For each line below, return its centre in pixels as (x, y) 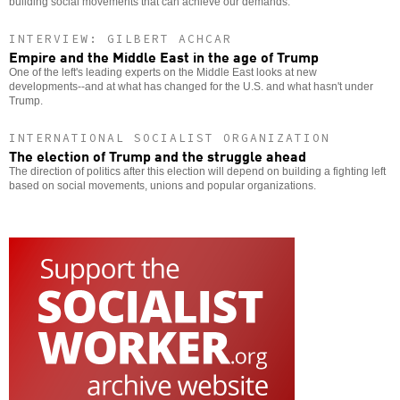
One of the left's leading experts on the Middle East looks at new (163, 73)
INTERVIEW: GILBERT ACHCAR (121, 39)
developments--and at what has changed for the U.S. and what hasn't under (191, 87)
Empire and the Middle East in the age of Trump (164, 57)
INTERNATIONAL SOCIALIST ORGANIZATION (170, 138)
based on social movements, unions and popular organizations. (162, 186)
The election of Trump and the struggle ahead (158, 156)
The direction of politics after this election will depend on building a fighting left (197, 172)
